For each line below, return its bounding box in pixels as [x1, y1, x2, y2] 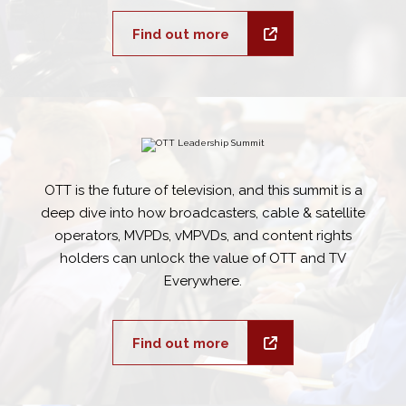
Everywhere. [164, 272, 242, 289]
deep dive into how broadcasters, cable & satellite [41, 204, 365, 221]
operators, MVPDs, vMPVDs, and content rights [54, 227, 352, 244]
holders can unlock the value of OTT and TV [60, 249, 346, 266]
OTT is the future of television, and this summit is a [43, 181, 362, 198]
